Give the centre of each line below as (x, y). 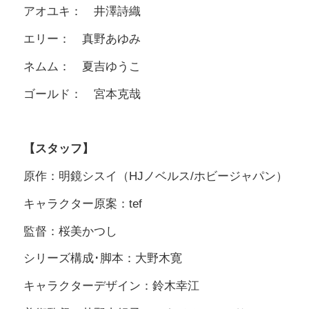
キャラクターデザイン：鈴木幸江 (111, 286)
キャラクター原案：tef (83, 203)
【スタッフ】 (59, 149)
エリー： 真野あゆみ (82, 39)
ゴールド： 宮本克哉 (82, 94)
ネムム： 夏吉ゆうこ (82, 66)
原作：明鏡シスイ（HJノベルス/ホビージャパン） (156, 177)
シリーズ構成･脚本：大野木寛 (103, 259)
